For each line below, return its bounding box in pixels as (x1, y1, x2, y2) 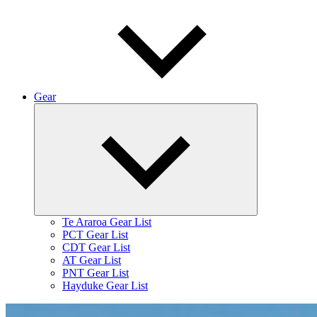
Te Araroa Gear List (62, 216, 151, 228)
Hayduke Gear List (62, 279, 148, 292)
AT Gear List (62, 254, 121, 266)
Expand (251, 105, 282, 115)
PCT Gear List (62, 229, 128, 241)
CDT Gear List (62, 241, 130, 253)
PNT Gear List (62, 267, 129, 279)
